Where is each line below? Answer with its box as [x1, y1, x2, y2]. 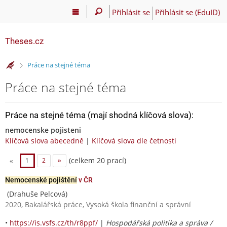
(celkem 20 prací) [66, 155, 126, 165]
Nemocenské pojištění [5, 175, 77, 184]
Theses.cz [5, 36, 44, 46]
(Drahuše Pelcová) [5, 188, 67, 199]
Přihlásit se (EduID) [155, 7, 220, 17]
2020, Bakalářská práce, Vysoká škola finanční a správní [5, 199, 191, 209]
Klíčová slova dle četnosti [92, 135, 176, 145]
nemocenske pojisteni [5, 125, 81, 135]
